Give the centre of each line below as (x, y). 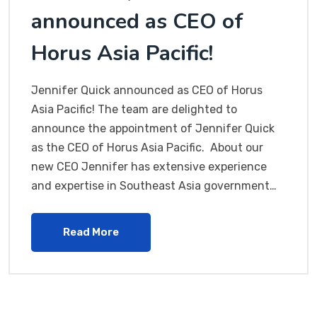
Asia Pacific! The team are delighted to (134, 110)
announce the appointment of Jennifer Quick (153, 129)
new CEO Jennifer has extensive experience (149, 167)
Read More (91, 232)
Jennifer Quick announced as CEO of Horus (147, 91)
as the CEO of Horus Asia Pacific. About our (147, 148)
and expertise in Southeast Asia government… (154, 186)
